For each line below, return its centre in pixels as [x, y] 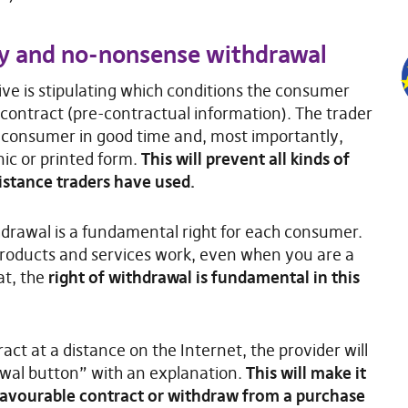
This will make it [306, 372]
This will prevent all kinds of [245, 158]
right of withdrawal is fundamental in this [204, 277]
